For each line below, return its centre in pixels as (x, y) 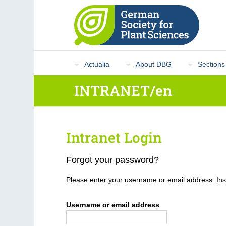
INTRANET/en (123, 91)
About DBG (154, 64)
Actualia (97, 64)
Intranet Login (114, 137)
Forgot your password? (113, 160)
